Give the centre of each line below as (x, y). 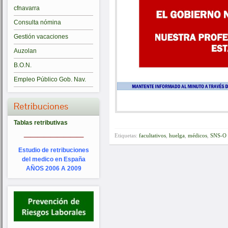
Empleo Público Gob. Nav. (50, 80)
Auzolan (25, 51)
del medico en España (53, 160)
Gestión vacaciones (41, 37)
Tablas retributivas (41, 123)
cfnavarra (27, 8)
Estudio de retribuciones (53, 150)
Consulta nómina (37, 23)
